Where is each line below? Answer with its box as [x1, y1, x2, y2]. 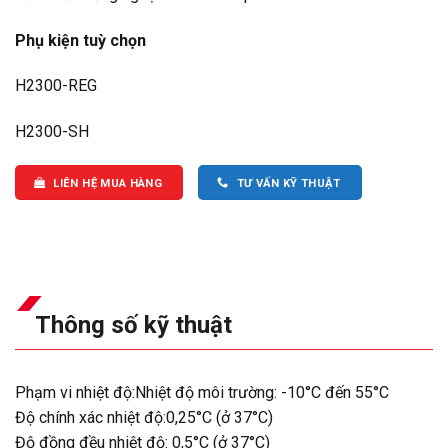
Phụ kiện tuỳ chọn [15, 30, 146, 50]
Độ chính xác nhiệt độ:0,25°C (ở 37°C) [15, 408, 273, 428]
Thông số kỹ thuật [35, 311, 232, 340]
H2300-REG [15, 76, 97, 96]
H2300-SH [15, 122, 89, 142]
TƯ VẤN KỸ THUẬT [236, 176, 341, 190]
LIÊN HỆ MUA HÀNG [53, 176, 162, 190]
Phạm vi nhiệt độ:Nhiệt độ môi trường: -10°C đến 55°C [15, 383, 389, 403]
